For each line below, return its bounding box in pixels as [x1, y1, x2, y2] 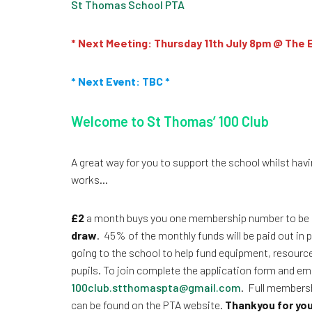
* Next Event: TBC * [71, 75, 170, 88]
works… [71, 173, 108, 186]
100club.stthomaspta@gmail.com [71, 281, 241, 294]
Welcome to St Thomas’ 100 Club [71, 113, 269, 130]
